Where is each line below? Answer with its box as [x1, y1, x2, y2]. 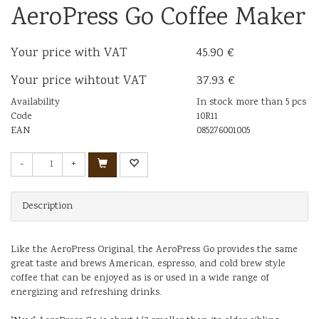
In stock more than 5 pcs [197, 95, 307, 110]
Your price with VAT [11, 43, 127, 63]
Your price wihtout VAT [11, 71, 147, 90]
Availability [11, 95, 60, 110]
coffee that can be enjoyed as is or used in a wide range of [11, 271, 269, 286]
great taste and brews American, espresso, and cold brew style [11, 256, 286, 271]
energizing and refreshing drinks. [11, 285, 162, 300]
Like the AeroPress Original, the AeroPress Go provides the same [11, 242, 298, 257]
